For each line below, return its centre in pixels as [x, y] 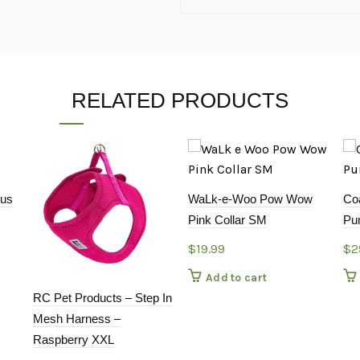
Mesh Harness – [76, 319]
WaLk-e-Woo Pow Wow [250, 199]
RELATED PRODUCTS [180, 100]
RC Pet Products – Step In [102, 298]
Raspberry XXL [73, 340]
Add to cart [236, 278]
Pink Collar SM [227, 220]
